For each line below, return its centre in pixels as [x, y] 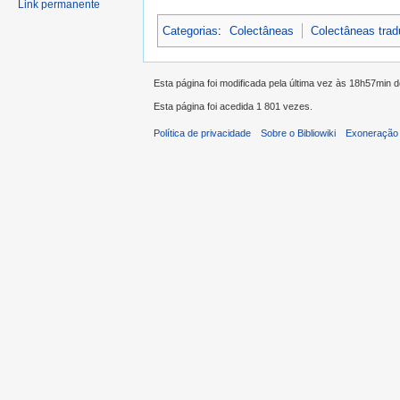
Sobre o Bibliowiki [299, 133]
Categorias [190, 30]
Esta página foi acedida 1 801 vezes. [233, 107]
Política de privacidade [202, 133]
